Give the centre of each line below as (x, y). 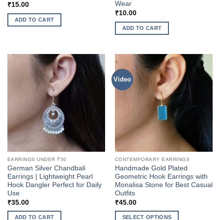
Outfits (125, 193)
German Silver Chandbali (46, 168)
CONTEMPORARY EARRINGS (152, 160)
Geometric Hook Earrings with (161, 177)
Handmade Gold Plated (151, 168)
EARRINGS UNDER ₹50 (37, 160)
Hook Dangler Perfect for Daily (54, 185)
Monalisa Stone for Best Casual (164, 185)
